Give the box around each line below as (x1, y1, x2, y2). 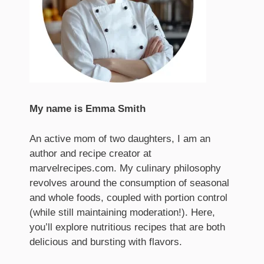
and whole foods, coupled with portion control (29, 192, 227, 203)
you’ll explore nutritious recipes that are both (29, 221, 225, 233)
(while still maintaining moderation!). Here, (29, 206, 215, 218)
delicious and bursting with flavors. (29, 236, 182, 247)
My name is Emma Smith (29, 103, 146, 115)
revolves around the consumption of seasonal (29, 177, 229, 189)
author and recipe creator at (29, 147, 151, 159)
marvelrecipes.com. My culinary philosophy (29, 162, 221, 174)
